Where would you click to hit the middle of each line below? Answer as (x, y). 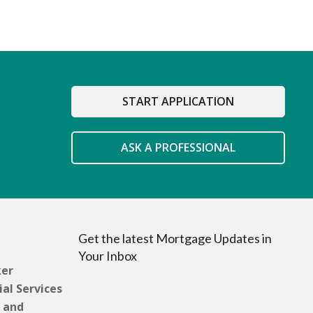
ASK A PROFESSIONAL (179, 147)
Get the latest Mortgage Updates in (175, 238)
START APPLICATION (179, 101)
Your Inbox (108, 256)
